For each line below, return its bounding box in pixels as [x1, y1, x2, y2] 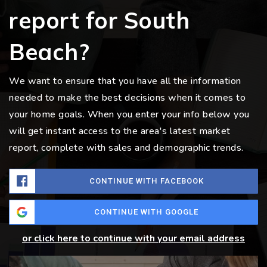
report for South [9, 6, 190, 35]
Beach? [9, 38, 89, 67]
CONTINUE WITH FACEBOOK [89, 176, 204, 186]
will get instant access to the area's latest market [9, 125, 231, 138]
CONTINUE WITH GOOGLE [94, 207, 198, 217]
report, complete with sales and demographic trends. [9, 141, 244, 155]
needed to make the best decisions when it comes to [9, 91, 246, 105]
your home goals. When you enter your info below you [9, 108, 250, 122]
